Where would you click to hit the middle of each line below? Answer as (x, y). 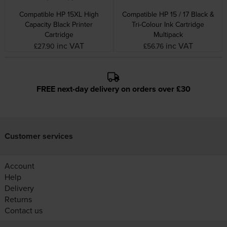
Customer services (39, 136)
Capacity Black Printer (59, 24)
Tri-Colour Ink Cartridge (168, 24)
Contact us (23, 210)
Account (19, 166)
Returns (18, 199)
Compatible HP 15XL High (59, 14)
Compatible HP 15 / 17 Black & (168, 14)
